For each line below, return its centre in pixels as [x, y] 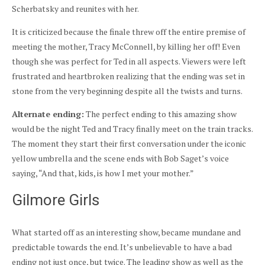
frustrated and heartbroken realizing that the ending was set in [128, 76]
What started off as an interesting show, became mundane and [126, 232]
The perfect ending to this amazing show [160, 114]
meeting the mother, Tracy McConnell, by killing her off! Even [126, 47]
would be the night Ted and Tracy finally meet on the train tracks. [132, 129]
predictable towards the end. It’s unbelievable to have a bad [122, 247]
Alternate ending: [48, 114]
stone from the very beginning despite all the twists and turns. [128, 91]
